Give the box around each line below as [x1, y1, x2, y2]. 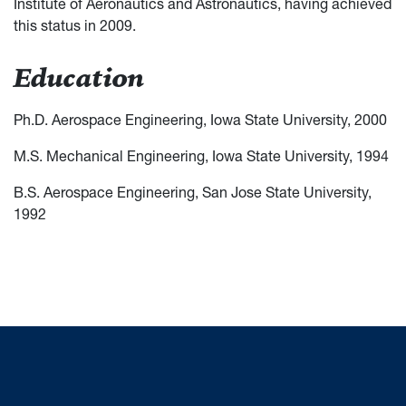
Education [14, 61, 144, 98]
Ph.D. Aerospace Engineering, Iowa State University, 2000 [14, 110, 391, 129]
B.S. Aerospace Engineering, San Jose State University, [14, 182, 372, 201]
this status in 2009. [14, 15, 136, 34]
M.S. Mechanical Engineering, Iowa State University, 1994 [14, 146, 392, 165]
